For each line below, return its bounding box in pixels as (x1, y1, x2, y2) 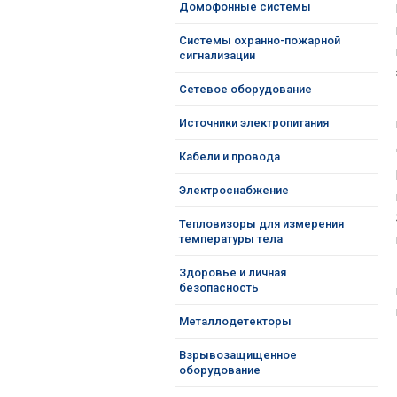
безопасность (179, 281, 259, 294)
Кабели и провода (179, 150, 280, 163)
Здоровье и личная (179, 266, 286, 279)
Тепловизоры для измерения (179, 217, 344, 230)
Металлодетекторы (179, 315, 292, 328)
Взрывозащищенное (179, 348, 297, 362)
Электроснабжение (179, 183, 289, 197)
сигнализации (179, 49, 255, 62)
